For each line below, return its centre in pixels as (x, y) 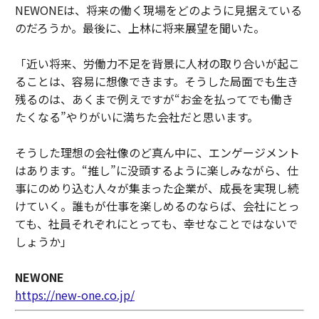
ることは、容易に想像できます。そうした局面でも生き (156, 81)
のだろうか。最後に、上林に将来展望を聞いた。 (140, 27)
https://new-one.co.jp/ (74, 294)
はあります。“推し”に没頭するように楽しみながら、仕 (156, 170)
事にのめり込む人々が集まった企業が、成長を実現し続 (157, 188)
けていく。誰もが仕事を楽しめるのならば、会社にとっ (157, 205)
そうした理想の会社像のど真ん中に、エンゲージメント (157, 152)
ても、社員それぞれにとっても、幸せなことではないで (156, 223)
